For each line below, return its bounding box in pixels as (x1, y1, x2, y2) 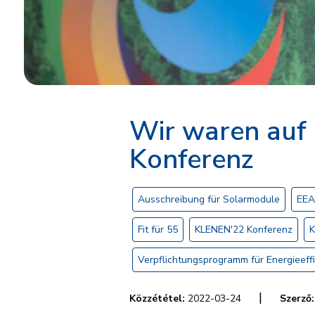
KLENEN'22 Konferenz (195, 222, 292, 236)
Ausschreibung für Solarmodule (138, 192, 280, 206)
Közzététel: (129, 291, 185, 305)
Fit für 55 (138, 222, 178, 236)
